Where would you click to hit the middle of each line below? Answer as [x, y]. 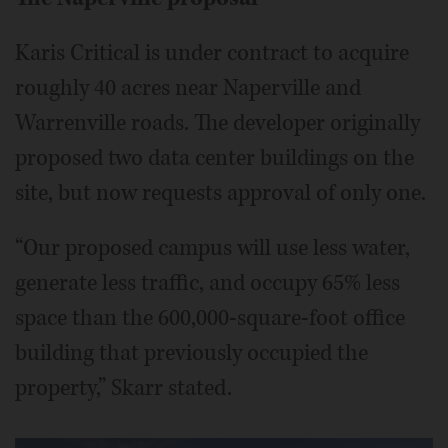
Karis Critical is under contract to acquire [212, 53]
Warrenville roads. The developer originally [217, 123]
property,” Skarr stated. [123, 388]
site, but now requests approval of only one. [220, 193]
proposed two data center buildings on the [214, 158]
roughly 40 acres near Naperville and [188, 88]
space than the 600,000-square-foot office [210, 318]
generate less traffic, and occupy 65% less [207, 283]
